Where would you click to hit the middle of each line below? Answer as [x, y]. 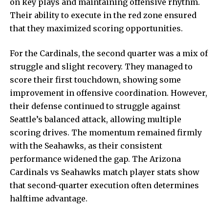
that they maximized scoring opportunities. [96, 28]
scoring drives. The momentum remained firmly [106, 132]
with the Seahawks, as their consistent [86, 145]
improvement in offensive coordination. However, [109, 93]
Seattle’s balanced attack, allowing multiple [96, 119]
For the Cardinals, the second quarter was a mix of [109, 53]
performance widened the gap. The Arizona [95, 159]
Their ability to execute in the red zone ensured [103, 15]
